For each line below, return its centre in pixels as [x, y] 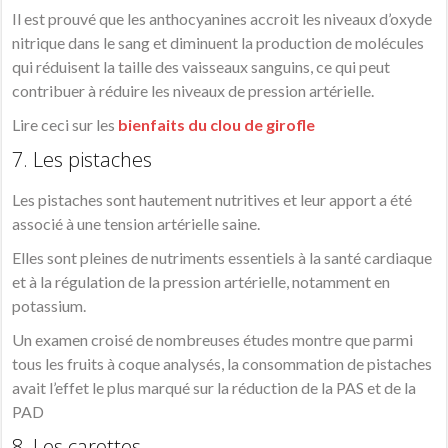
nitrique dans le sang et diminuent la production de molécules [218, 43]
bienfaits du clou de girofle [217, 125]
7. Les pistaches [82, 160]
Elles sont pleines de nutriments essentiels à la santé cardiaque [222, 258]
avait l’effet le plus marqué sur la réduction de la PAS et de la [214, 388]
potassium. [49, 306]
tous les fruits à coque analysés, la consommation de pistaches [222, 364]
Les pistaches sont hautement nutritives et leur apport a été [212, 200]
